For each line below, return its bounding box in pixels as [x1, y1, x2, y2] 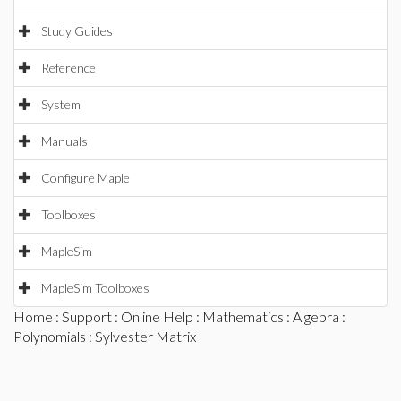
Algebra [293, 308, 339, 325]
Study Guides [41, 23, 113, 38]
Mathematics [202, 308, 284, 325]
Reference [41, 60, 96, 75]
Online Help [121, 308, 193, 325]
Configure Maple [41, 170, 130, 185]
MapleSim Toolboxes [41, 280, 149, 295]
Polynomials [13, 328, 86, 345]
